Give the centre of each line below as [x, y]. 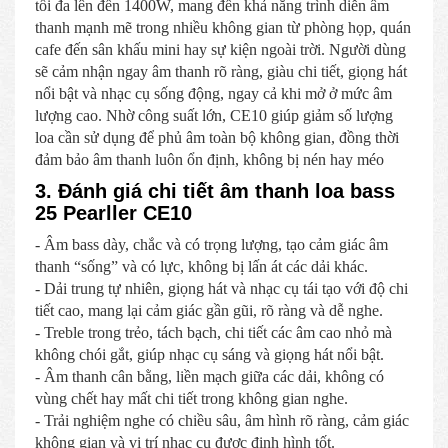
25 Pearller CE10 [113, 212]
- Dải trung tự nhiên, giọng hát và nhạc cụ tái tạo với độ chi [221, 288]
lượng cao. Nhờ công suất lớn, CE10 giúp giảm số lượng [214, 115]
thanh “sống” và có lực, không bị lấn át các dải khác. [201, 266]
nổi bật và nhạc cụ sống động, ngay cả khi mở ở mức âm [213, 93]
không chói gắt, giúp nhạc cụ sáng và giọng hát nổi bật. [209, 354]
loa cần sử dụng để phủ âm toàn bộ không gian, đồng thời [217, 137]
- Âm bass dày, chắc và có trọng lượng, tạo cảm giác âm [211, 244]
